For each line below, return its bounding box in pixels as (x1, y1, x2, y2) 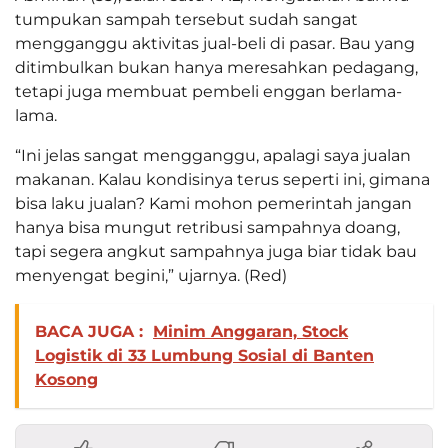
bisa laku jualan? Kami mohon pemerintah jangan (15, 194, 412, 214)
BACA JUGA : (35, 322, 143, 342)
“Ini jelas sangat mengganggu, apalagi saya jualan (15, 146, 411, 166)
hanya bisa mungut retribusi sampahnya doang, (15, 218, 400, 238)
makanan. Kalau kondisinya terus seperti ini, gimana (15, 170, 430, 190)
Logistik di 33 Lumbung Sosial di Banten (35, 346, 374, 366)
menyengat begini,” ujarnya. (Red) (15, 266, 287, 286)
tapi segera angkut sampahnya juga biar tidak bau (15, 242, 417, 262)
